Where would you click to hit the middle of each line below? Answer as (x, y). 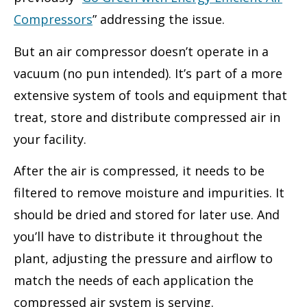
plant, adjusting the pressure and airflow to (143, 259)
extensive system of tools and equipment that (150, 95)
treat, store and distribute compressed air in (147, 117)
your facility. (50, 139)
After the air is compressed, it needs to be (139, 171)
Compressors (53, 20)
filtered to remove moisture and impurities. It (149, 193)
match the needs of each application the (134, 281)
